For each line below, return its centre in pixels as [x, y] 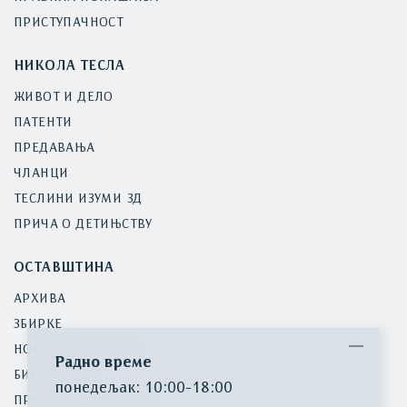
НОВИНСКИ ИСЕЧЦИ [78, 351]
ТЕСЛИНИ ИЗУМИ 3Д [78, 200]
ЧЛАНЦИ [41, 174]
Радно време [103, 363]
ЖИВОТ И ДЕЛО [64, 98]
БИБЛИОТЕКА [56, 376]
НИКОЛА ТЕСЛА [69, 67]
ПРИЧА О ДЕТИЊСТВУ [83, 225]
